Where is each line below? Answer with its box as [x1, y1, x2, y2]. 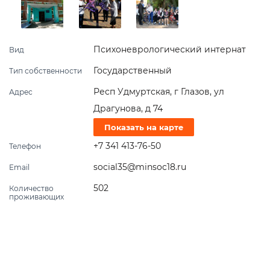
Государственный [93, 65, 172, 77]
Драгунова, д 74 [93, 103, 163, 115]
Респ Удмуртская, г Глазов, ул [93, 86, 224, 98]
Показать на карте [104, 122, 183, 133]
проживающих [9, 192, 64, 202]
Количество [9, 184, 54, 193]
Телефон [9, 142, 41, 151]
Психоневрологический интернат [93, 44, 246, 55]
